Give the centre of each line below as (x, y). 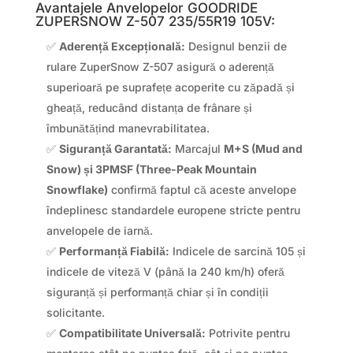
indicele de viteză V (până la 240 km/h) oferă (165, 272)
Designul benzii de (236, 46)
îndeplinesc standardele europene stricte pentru (173, 210)
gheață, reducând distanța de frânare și (149, 108)
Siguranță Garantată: (115, 149)
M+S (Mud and (263, 149)
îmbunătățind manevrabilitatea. (128, 128)
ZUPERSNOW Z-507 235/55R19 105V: (155, 22)
